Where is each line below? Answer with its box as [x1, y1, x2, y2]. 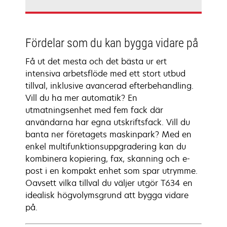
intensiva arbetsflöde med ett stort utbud [25, 68, 185, 79]
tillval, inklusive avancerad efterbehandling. [25, 80, 194, 91]
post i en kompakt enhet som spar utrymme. [25, 165, 198, 176]
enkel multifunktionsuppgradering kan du [25, 141, 186, 152]
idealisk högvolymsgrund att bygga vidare [25, 190, 188, 201]
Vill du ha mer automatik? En [25, 92, 137, 103]
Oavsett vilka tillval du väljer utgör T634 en [25, 177, 193, 188]
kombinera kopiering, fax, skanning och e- [25, 153, 190, 164]
